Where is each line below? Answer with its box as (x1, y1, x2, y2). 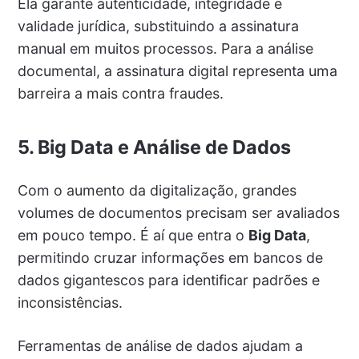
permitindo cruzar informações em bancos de (17, 248, 323, 266)
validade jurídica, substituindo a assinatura (17, 17, 299, 34)
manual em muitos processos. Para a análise (17, 39, 313, 57)
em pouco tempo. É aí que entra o (17, 226, 248, 244)
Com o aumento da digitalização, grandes (17, 181, 296, 199)
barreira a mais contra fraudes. (17, 84, 224, 102)
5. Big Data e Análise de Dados (17, 135, 291, 159)
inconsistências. (17, 293, 123, 311)
